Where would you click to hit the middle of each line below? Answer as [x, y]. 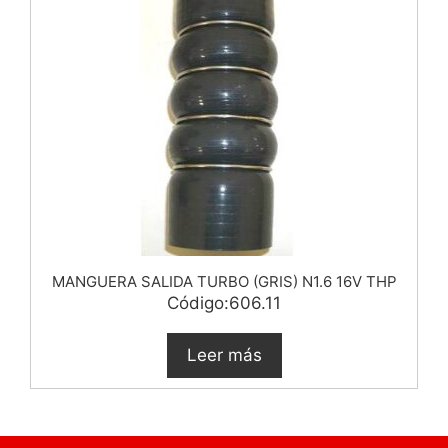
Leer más [224, 354]
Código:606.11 [224, 302]
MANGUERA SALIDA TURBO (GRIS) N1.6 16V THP [224, 281]
